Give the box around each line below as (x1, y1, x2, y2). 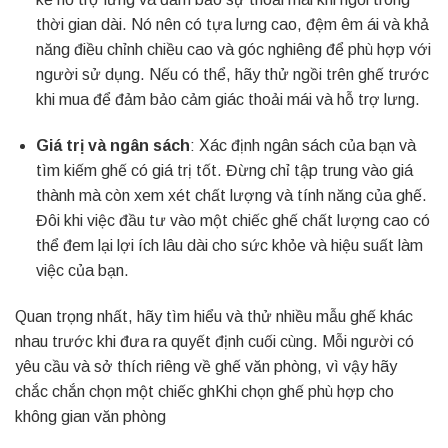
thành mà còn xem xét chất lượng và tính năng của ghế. (35, 187, 427, 205)
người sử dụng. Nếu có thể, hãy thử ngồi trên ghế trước (35, 66, 429, 84)
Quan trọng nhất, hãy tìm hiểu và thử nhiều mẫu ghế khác (15, 307, 413, 325)
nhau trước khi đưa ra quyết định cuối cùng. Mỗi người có (15, 332, 414, 350)
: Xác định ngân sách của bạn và (189, 137, 416, 155)
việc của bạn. (35, 262, 129, 280)
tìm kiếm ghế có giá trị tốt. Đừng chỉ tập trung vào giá (35, 162, 413, 180)
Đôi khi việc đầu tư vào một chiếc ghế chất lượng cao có (35, 212, 430, 230)
